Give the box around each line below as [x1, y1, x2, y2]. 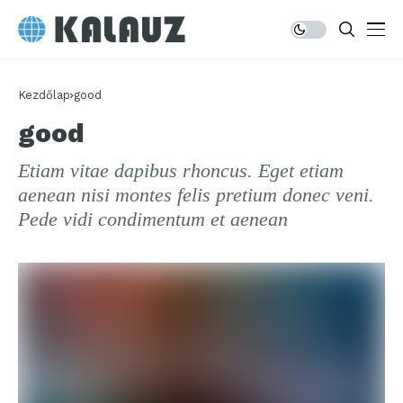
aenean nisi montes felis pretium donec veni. [18, 184, 374, 206]
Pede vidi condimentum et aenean [18, 208, 288, 230]
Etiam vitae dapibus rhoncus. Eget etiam [18, 159, 344, 182]
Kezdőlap [18, 88, 70, 102]
